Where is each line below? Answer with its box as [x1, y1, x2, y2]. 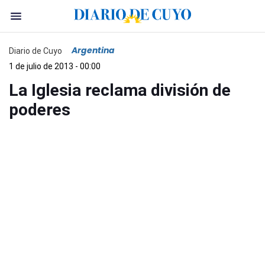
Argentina [72, 44, 115, 56]
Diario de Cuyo [9, 46, 62, 56]
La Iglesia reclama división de [9, 80, 231, 100]
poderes [9, 100, 70, 119]
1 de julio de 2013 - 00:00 [9, 62, 101, 71]
